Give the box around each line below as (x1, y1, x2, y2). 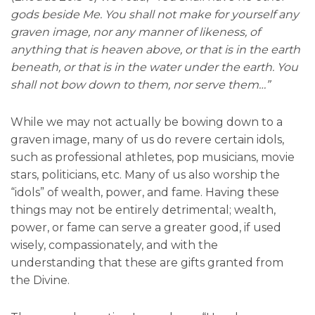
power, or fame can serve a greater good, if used (11, 221, 281, 235)
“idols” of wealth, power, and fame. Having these (11, 186, 279, 200)
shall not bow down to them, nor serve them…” (11, 78, 270, 92)
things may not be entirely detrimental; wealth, (11, 203, 276, 217)
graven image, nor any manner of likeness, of (11, 25, 260, 39)
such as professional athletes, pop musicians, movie (11, 150, 295, 165)
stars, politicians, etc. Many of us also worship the (11, 168, 280, 182)
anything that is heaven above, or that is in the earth (11, 43, 300, 57)
